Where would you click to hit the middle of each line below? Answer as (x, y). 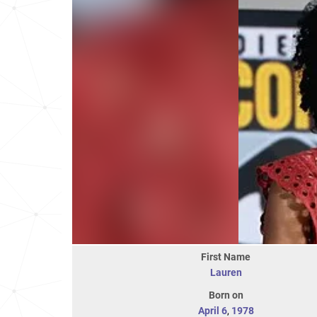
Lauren (226, 272)
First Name (226, 257)
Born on (226, 295)
